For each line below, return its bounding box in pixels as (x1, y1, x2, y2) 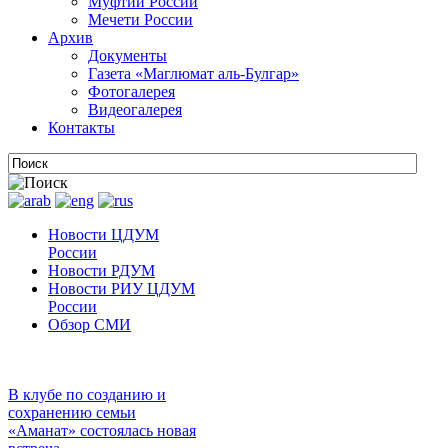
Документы (88, 47, 167, 64)
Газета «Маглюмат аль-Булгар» (88, 65, 299, 82)
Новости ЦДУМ (48, 226, 159, 243)
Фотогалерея (88, 83, 175, 100)
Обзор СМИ (48, 316, 131, 333)
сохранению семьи (8, 404, 136, 421)
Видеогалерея (88, 101, 182, 118)
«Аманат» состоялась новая (8, 422, 196, 439)
